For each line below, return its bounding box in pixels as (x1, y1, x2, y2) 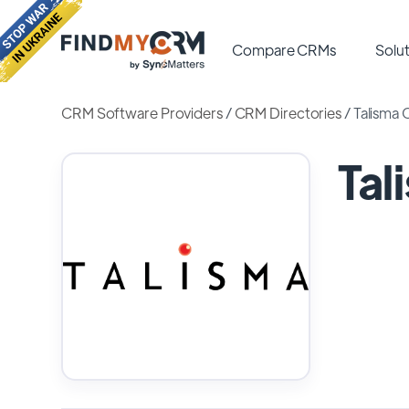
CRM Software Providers (61, 103, 223, 122)
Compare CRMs (232, 40, 337, 59)
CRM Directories (234, 103, 342, 122)
